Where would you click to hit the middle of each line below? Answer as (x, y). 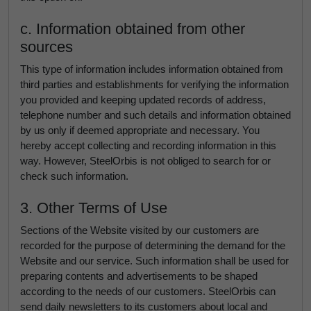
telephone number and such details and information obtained (155, 115)
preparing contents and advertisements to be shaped (139, 276)
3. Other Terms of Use (94, 208)
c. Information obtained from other (133, 29)
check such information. (74, 176)
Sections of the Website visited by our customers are (140, 230)
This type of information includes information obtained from (152, 69)
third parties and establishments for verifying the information (154, 84)
